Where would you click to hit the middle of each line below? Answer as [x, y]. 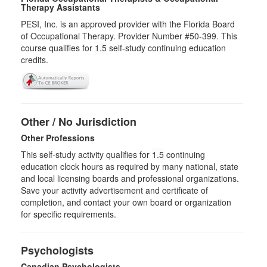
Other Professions [58, 138]
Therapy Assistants [60, 7]
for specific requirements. [69, 214]
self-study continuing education [166, 48]
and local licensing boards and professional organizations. [130, 178]
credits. [35, 60]
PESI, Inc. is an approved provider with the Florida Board [128, 24]
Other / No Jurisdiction [79, 122]
